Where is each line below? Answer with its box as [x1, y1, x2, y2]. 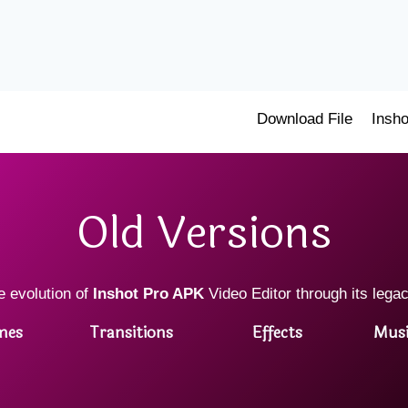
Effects [251, 321, 302, 345]
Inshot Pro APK [93, 285, 204, 302]
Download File [257, 109, 353, 127]
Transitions [88, 321, 173, 345]
